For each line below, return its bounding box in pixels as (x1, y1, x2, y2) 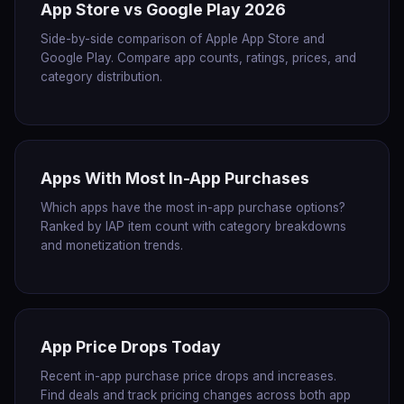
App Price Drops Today (41, 337, 221, 356)
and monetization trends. (41, 238, 183, 252)
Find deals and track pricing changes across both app (41, 388, 351, 402)
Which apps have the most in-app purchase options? (41, 200, 345, 215)
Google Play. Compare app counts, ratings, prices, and (41, 50, 356, 65)
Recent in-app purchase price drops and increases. (41, 369, 336, 383)
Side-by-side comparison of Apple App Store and (41, 32, 325, 46)
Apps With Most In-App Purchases (41, 169, 309, 188)
